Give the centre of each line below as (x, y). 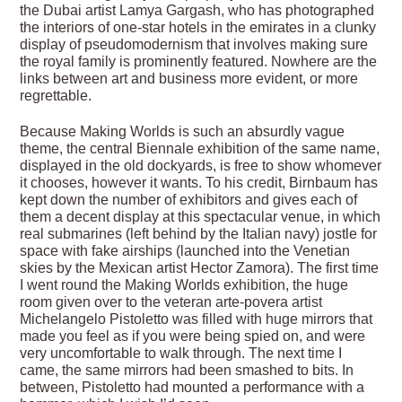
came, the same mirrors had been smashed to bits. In (187, 371)
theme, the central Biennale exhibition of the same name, (200, 149)
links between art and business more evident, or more (189, 79)
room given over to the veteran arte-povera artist (171, 302)
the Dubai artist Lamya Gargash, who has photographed (197, 11)
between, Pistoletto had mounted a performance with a (192, 388)
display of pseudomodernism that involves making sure (194, 45)
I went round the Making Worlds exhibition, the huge (184, 285)
